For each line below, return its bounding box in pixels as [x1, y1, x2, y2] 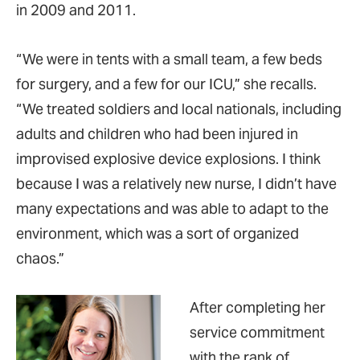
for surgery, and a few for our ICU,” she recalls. [16, 75, 317, 93]
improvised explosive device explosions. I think [16, 149, 321, 168]
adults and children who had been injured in [16, 125, 298, 143]
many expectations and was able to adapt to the [16, 199, 329, 218]
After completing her [190, 298, 325, 317]
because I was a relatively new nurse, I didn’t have [16, 174, 337, 193]
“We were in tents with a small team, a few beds [16, 50, 322, 68]
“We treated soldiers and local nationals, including [16, 100, 342, 118]
